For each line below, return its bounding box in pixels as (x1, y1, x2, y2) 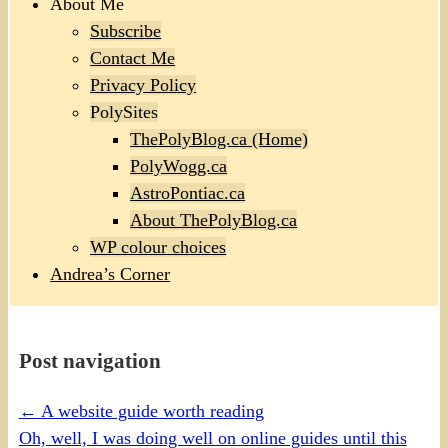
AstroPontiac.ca (130, 183, 246, 204)
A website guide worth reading (36, 401, 264, 422)
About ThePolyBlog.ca (130, 210, 298, 231)
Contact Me (90, 48, 176, 69)
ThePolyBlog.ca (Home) (130, 129, 309, 150)
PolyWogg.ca (130, 156, 228, 177)
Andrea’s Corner (50, 264, 171, 285)
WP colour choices (90, 237, 227, 258)
